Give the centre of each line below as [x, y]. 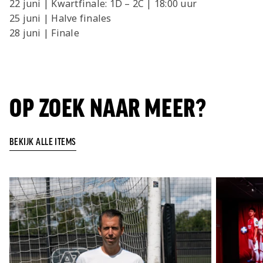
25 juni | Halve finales [60, 18]
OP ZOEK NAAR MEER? [108, 109]
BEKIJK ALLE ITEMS [43, 142]
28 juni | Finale [44, 33]
